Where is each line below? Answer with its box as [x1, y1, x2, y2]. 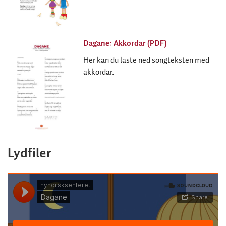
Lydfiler [8, 143, 51, 165]
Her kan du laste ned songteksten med [83, 54, 209, 67]
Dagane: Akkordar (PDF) [83, 37, 166, 50]
